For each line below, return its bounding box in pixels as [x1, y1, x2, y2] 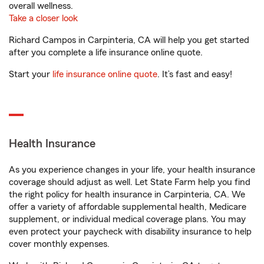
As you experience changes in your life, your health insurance [9, 165, 255, 174]
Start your [9, 70, 52, 79]
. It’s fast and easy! [157, 70, 232, 79]
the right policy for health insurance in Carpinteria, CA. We [9, 190, 245, 199]
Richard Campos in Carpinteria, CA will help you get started [9, 35, 249, 45]
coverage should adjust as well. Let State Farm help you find [9, 177, 250, 187]
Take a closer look [9, 14, 78, 23]
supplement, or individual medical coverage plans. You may [9, 214, 246, 224]
